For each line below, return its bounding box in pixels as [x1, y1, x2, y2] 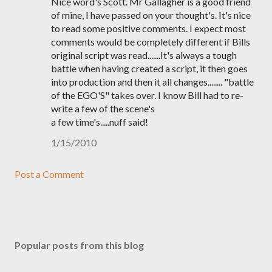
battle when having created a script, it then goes [51, 63, 248, 74]
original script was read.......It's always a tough [51, 49, 237, 61]
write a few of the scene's [51, 103, 155, 114]
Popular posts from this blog [15, 239, 144, 251]
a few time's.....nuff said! [51, 116, 148, 127]
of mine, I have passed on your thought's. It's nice [51, 9, 251, 21]
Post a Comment [15, 168, 84, 180]
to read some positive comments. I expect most [51, 22, 246, 34]
